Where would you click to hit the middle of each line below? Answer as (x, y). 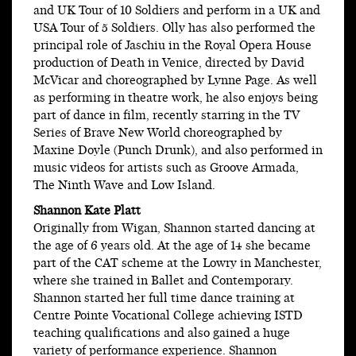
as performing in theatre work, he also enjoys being (176, 99)
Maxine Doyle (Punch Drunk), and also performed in (178, 151)
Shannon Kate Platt (87, 211)
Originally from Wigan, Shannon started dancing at (174, 229)
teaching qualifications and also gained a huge (162, 334)
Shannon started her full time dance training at (164, 299)
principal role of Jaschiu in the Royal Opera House (172, 46)
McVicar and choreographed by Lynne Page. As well (175, 81)
